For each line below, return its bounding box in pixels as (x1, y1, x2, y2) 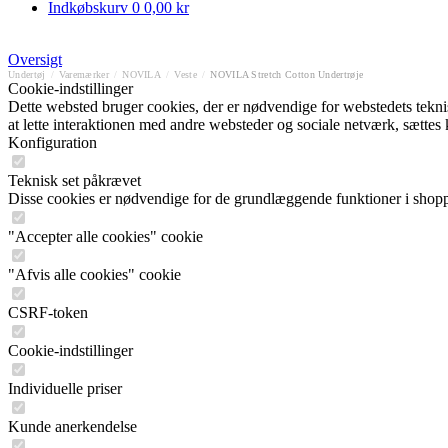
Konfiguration (8, 134, 97, 151)
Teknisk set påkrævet (8, 172, 141, 189)
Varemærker (58, 69, 109, 80)
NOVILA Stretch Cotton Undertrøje (210, 69, 364, 80)
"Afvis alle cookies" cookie (8, 266, 181, 283)
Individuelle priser (8, 380, 122, 397)
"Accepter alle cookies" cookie (8, 228, 203, 245)
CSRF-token (8, 304, 88, 321)
